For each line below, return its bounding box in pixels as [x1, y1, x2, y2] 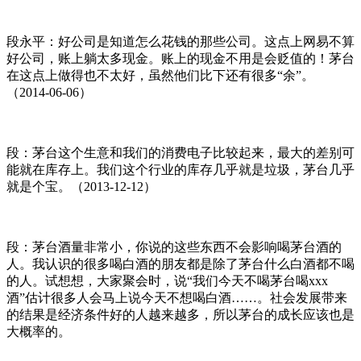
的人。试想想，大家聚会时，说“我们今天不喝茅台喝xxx [6, 273, 328, 288]
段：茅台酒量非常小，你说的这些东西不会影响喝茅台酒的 [6, 239, 342, 254]
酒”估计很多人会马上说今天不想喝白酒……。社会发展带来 [6, 290, 347, 305]
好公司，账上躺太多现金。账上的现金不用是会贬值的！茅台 [6, 51, 355, 65]
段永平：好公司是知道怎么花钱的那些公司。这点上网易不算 [6, 34, 355, 48]
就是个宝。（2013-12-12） [6, 179, 156, 193]
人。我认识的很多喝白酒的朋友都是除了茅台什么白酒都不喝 [6, 256, 355, 271]
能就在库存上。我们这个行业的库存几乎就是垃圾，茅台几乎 [6, 162, 355, 176]
